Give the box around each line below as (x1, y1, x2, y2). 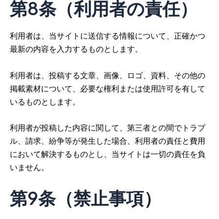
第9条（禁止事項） (10, 187, 161, 209)
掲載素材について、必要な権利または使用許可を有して (10, 83, 205, 93)
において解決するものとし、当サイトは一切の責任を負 (10, 149, 205, 159)
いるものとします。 (10, 96, 80, 107)
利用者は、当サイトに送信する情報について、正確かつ (10, 31, 205, 41)
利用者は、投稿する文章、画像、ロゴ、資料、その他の (10, 70, 205, 80)
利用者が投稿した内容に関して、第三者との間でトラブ (10, 122, 205, 132)
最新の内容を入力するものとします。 (10, 44, 143, 54)
